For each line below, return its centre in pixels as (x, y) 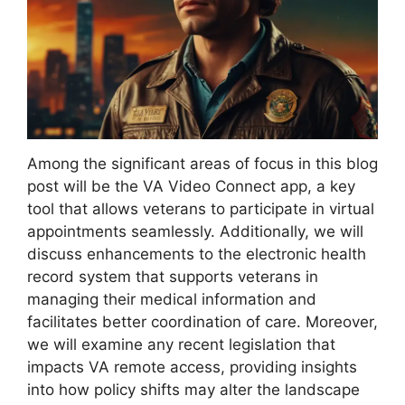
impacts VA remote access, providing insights (192, 367)
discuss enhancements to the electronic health (197, 254)
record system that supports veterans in (173, 276)
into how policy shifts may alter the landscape (193, 389)
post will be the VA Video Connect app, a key (191, 186)
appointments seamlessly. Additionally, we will (195, 231)
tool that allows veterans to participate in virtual (201, 208)
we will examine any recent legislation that (181, 344)
